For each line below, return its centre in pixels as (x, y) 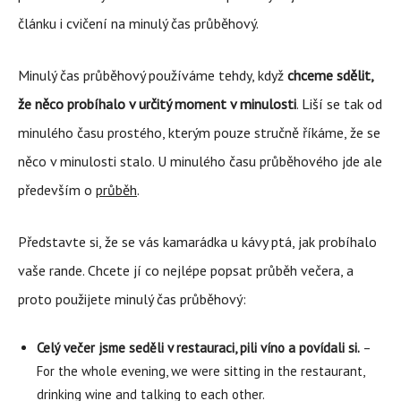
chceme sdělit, (330, 75)
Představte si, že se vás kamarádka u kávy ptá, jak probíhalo (197, 242)
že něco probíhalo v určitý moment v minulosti (157, 104)
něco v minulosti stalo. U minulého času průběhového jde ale (200, 161)
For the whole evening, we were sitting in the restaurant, (200, 371)
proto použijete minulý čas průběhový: (132, 299)
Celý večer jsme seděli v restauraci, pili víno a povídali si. (198, 348)
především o (57, 190)
